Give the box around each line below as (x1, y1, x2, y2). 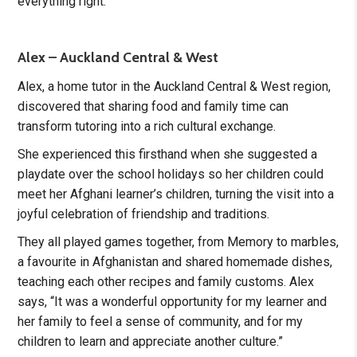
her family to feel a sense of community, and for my (18, 314, 304, 330)
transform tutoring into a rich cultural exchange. (18, 119, 283, 135)
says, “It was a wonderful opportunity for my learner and (18, 294, 328, 310)
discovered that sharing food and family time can (18, 99, 289, 115)
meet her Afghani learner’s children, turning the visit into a (18, 186, 335, 202)
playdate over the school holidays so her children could (18, 167, 324, 182)
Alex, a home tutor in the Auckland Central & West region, (18, 79, 331, 95)
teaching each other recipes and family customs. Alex (18, 274, 315, 290)
